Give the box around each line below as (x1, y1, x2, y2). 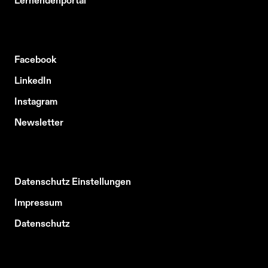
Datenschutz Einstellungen (14, 176, 131, 186)
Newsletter (14, 117, 63, 127)
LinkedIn (14, 75, 51, 85)
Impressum (14, 197, 62, 207)
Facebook (14, 54, 56, 64)
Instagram (14, 96, 57, 106)
